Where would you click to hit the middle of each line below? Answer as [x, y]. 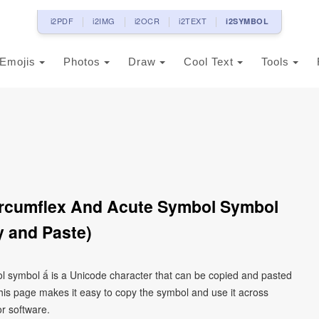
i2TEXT [193, 21]
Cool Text [210, 62]
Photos [84, 62]
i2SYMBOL [247, 21]
